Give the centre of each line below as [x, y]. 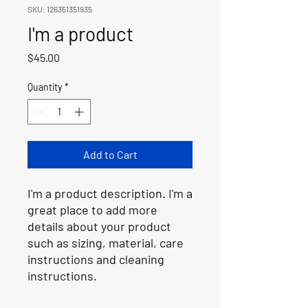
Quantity [45, 87]
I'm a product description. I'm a [110, 193]
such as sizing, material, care [106, 243]
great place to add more [92, 210]
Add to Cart [110, 154]
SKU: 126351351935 [60, 9]
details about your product [99, 226]
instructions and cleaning [96, 259]
